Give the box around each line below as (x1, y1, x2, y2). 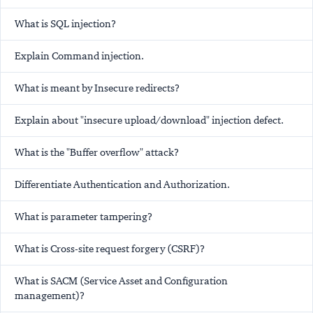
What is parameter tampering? (15, 210, 152, 224)
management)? (15, 289, 85, 303)
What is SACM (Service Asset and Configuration (15, 275, 228, 288)
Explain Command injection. (15, 50, 144, 63)
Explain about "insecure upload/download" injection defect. (15, 114, 284, 127)
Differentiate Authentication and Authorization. (15, 178, 230, 191)
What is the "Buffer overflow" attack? (15, 146, 179, 159)
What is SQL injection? (15, 17, 116, 31)
